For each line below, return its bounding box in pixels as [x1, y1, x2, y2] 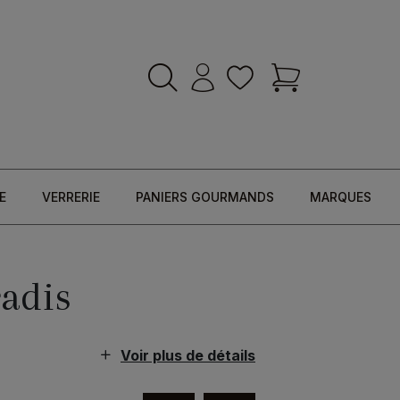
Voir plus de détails [121, 346, 255, 365]
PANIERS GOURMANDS [135, 189, 274, 205]
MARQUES [309, 189, 371, 205]
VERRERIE [41, 189, 100, 205]
